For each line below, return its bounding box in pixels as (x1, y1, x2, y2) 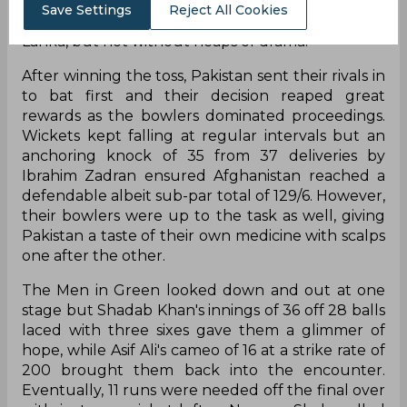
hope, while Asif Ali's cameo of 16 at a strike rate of (22, 341, 385, 359)
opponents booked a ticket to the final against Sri (22, 12, 385, 30)
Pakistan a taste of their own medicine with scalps (22, 226, 385, 244)
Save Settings (42, 2, 132, 18)
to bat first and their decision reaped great (22, 86, 385, 104)
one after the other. (22, 246, 165, 264)
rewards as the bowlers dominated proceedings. (22, 106, 385, 124)
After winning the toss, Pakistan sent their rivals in (22, 66, 385, 84)
